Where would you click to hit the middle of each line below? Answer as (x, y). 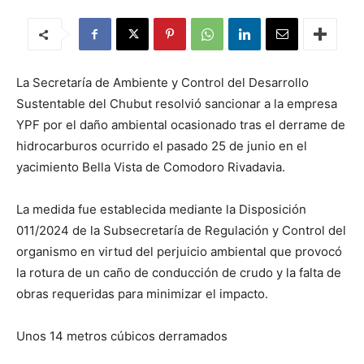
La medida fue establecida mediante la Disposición (161, 209)
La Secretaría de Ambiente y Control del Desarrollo (162, 82)
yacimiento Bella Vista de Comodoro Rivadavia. (151, 167)
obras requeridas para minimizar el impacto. (142, 294)
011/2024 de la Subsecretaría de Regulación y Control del (181, 230)
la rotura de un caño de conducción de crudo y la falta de (179, 273)
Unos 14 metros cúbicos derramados (122, 336)
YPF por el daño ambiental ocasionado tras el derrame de (181, 125)
